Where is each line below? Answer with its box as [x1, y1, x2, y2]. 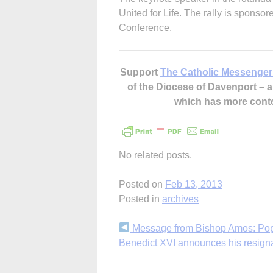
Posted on [119, 179, 165, 190]
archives [162, 193, 199, 204]
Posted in [119, 193, 162, 204]
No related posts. [119, 149, 192, 160]
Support [119, 66, 160, 77]
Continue [118, 222, 182, 239]
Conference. [119, 22, 172, 33]
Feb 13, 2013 [165, 179, 222, 190]
